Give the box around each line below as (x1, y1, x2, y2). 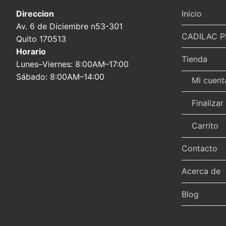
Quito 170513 (16, 33, 66, 44)
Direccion (16, 8, 54, 19)
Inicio (182, 8, 202, 19)
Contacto (182, 143, 217, 154)
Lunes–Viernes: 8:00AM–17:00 (16, 59, 129, 69)
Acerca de (182, 166, 220, 177)
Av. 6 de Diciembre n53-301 (16, 21, 123, 31)
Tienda (182, 53, 207, 64)
